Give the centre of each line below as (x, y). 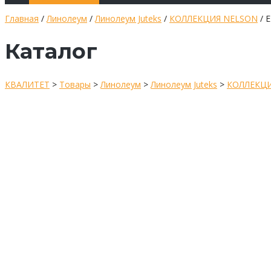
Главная (22, 18)
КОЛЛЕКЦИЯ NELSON (214, 18)
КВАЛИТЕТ (27, 84)
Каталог (51, 51)
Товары (75, 84)
